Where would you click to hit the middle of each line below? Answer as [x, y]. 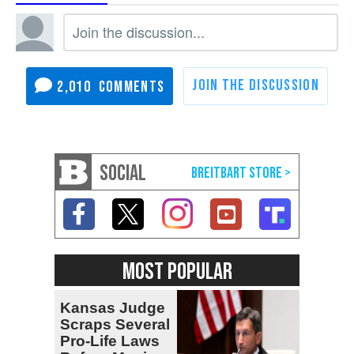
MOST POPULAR [177, 272]
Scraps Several [115, 325]
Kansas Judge [113, 308]
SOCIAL [123, 174]
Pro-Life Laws [110, 341]
